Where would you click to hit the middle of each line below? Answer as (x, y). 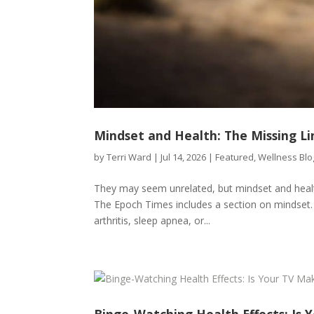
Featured (235, 157)
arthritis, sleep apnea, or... (152, 221)
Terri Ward (129, 157)
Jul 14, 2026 (184, 157)
